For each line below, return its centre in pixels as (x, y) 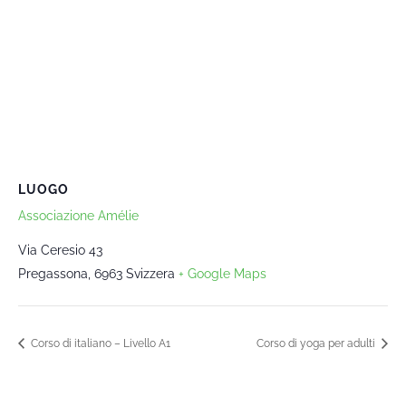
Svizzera (150, 273)
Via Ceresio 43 (60, 250)
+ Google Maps (222, 273)
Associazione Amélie (78, 215)
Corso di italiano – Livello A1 (99, 343)
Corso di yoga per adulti (317, 343)
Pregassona (53, 273)
